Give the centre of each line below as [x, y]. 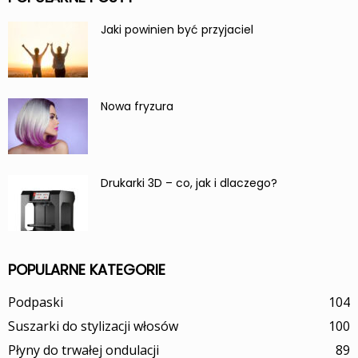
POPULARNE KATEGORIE [87, 269]
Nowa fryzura [137, 106]
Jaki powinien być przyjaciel [177, 29]
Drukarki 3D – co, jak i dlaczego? [189, 183]
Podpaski [36, 302]
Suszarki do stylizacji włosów [93, 326]
